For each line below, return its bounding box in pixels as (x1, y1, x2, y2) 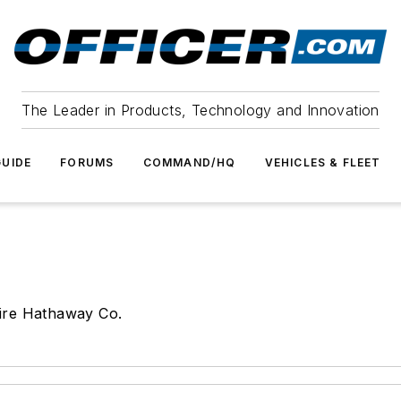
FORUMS (60, 156, 115, 169)
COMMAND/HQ (142, 156, 236, 169)
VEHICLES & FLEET (264, 156, 381, 169)
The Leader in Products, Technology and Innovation (21, 101, 380, 119)
